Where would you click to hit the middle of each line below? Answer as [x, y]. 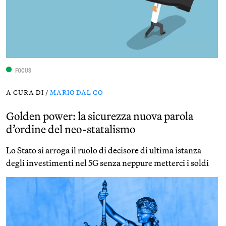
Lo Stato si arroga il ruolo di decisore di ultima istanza [104, 150]
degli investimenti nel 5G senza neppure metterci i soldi [107, 163]
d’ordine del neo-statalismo [71, 129]
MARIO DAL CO [76, 92]
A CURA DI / [28, 92]
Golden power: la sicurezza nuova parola [100, 116]
